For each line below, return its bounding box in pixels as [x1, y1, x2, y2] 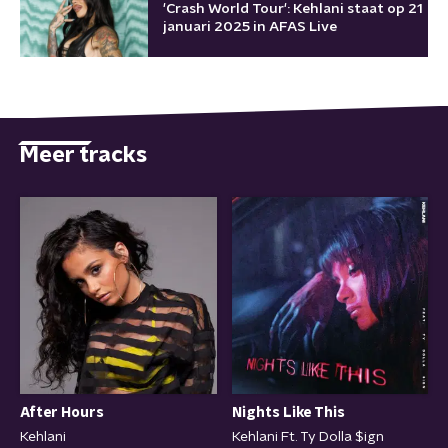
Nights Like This [231, 405, 345, 420]
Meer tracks [20, 143, 147, 166]
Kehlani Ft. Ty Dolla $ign [231, 429, 384, 444]
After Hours [20, 405, 104, 420]
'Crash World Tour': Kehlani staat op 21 [163, 2, 423, 16]
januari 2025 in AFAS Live [163, 20, 337, 34]
